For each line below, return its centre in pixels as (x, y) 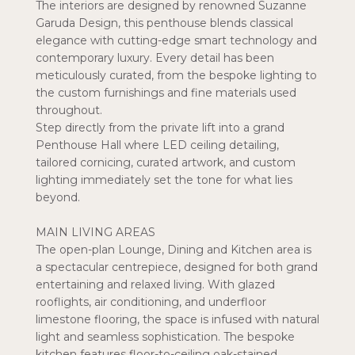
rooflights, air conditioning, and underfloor (151, 302)
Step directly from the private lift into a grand (160, 128)
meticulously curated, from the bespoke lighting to (176, 75)
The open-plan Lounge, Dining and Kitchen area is (174, 250)
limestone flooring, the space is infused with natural (177, 319)
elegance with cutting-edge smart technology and (176, 40)
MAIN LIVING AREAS (95, 232)
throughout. (69, 110)
